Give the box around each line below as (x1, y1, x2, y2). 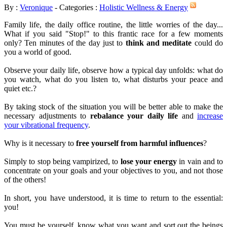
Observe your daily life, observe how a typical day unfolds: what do (4, 65, 223, 74)
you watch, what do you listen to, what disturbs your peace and (4, 74, 223, 84)
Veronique (20, 3, 53, 12)
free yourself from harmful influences (76, 138, 203, 147)
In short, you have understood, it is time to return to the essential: (4, 193, 223, 202)
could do (192, 38, 223, 47)
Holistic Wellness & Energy (99, 3, 188, 12)
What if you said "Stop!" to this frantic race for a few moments (4, 29, 223, 38)
